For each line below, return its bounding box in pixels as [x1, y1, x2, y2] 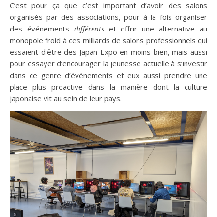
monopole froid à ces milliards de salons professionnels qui [10, 35, 207, 45]
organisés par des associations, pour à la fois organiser [10, 12, 207, 22]
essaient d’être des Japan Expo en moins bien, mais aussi [10, 46, 207, 57]
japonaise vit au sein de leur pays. [10, 93, 122, 103]
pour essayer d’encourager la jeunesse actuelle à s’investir [10, 58, 207, 68]
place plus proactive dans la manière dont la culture [10, 81, 207, 92]
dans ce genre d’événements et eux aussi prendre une [10, 70, 207, 80]
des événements [10, 23, 74, 33]
